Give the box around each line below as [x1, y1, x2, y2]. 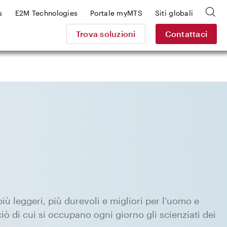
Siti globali [155, 8, 194, 17]
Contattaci [165, 28, 207, 39]
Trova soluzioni [75, 28, 136, 39]
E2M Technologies [15, 8, 78, 17]
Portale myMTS [90, 8, 142, 17]
